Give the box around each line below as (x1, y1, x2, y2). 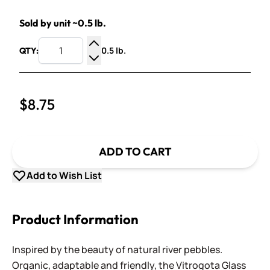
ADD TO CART (98, 145, 172, 159)
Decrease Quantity (93, 65, 177, 78)
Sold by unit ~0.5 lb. (19, 17, 106, 29)
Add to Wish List (27, 169, 102, 182)
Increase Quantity (93, 51, 173, 64)
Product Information (12, 211, 139, 228)
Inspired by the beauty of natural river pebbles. (12, 243, 224, 256)
